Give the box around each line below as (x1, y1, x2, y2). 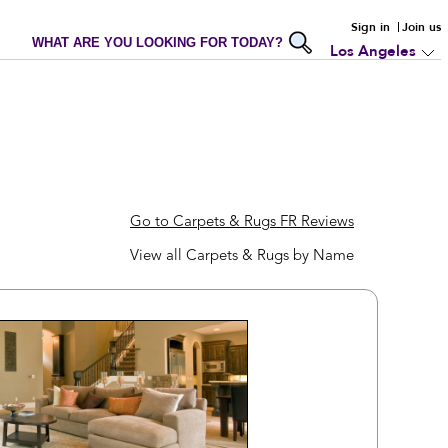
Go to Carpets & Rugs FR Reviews (130, 215, 354, 230)
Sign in (351, 19, 391, 35)
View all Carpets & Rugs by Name (130, 249, 354, 264)
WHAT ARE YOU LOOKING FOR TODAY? (32, 35, 284, 50)
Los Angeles (330, 41, 417, 61)
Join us (402, 19, 442, 35)
